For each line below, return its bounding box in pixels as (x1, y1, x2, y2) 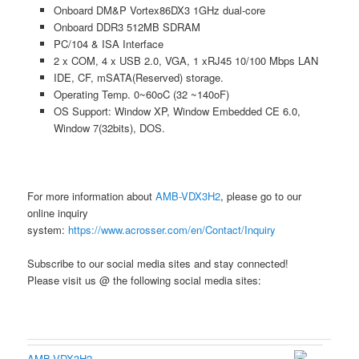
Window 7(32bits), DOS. (53, 120, 165, 136)
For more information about (27, 188, 156, 204)
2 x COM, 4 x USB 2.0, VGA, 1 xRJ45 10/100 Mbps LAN (53, 53, 318, 69)
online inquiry (27, 204, 89, 220)
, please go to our (220, 188, 302, 204)
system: (27, 221, 69, 237)
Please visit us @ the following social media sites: (27, 272, 262, 288)
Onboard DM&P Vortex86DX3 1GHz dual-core (53, 2, 265, 18)
